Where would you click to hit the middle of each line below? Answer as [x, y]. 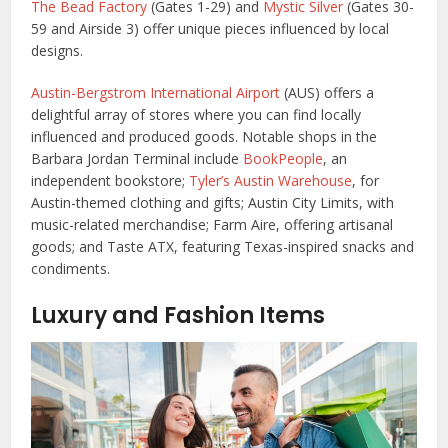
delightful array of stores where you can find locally [196, 114]
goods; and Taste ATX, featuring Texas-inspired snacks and [223, 246]
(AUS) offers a [327, 92]
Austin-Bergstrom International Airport [156, 92]
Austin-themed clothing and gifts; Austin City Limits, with [213, 202]
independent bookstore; [110, 180]
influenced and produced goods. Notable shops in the [204, 136]
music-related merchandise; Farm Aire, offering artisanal [212, 224]
